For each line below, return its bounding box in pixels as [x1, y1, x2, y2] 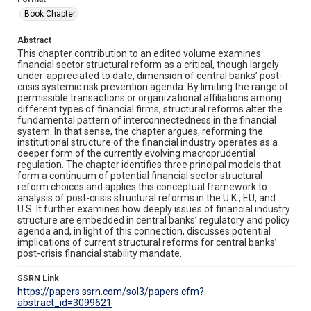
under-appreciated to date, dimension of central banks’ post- [17, 69, 283, 81]
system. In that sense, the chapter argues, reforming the [17, 125, 263, 137]
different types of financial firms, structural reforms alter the [17, 103, 283, 115]
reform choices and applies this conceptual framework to [17, 180, 267, 192]
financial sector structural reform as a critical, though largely [17, 58, 279, 70]
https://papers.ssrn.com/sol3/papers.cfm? [17, 285, 204, 297]
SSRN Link [17, 273, 59, 283]
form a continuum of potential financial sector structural [17, 169, 262, 181]
